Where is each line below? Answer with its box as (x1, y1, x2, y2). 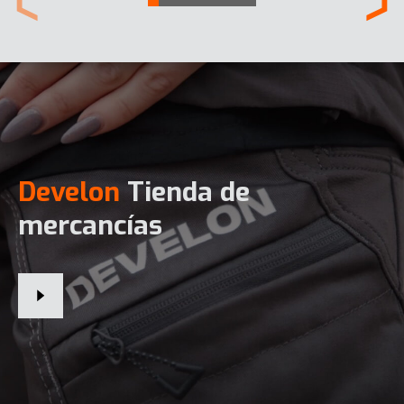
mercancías (18, 207, 162, 244)
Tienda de (120, 174, 250, 211)
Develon (18, 174, 120, 211)
